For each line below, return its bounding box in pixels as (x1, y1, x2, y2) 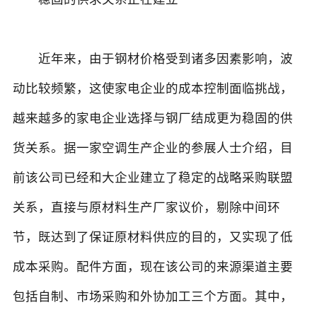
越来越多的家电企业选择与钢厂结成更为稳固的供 (12, 111, 293, 126)
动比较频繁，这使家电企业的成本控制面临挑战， (12, 81, 293, 96)
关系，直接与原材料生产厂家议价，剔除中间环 (12, 200, 280, 215)
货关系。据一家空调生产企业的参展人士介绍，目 (12, 141, 293, 156)
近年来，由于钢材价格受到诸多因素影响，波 (12, 52, 293, 67)
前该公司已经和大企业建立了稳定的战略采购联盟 (12, 171, 293, 185)
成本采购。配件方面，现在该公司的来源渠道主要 (12, 260, 293, 275)
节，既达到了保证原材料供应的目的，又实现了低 (12, 230, 293, 245)
